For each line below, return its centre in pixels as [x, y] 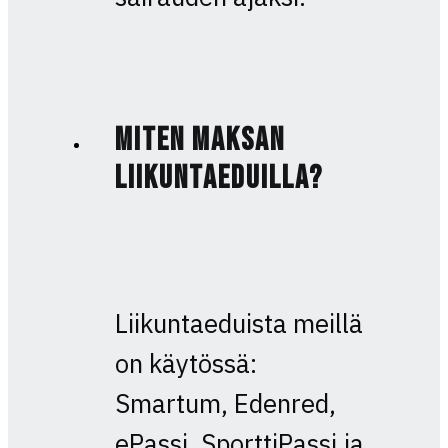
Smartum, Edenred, [225, 403]
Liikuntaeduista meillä [238, 323]
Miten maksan [199, 141]
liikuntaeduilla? [218, 179]
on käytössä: [185, 363]
